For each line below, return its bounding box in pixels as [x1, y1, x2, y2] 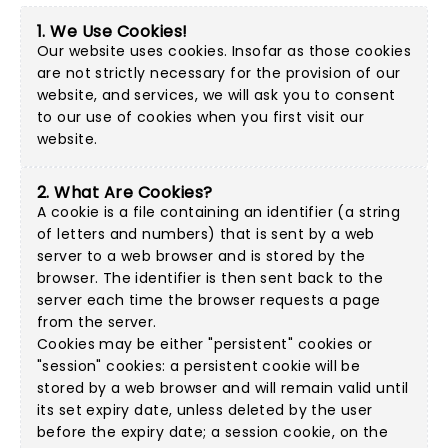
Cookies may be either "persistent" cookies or [37, 334, 373, 354]
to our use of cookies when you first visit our [37, 107, 365, 127]
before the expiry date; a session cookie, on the [37, 422, 389, 442]
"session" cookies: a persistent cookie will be [37, 356, 361, 376]
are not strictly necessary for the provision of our [37, 63, 401, 83]
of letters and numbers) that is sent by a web [37, 224, 375, 244]
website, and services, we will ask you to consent [37, 85, 396, 105]
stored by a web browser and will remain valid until [37, 378, 409, 398]
